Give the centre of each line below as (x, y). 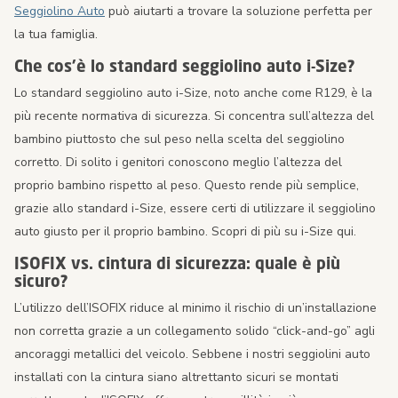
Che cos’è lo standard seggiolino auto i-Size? (185, 66)
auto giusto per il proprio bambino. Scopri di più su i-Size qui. (185, 232)
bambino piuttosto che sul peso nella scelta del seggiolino (179, 139)
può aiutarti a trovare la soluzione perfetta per (239, 12)
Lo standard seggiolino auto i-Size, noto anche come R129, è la (193, 93)
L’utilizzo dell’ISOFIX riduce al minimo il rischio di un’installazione (195, 308)
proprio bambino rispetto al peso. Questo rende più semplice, (187, 186)
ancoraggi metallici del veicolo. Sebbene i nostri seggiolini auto (192, 354)
